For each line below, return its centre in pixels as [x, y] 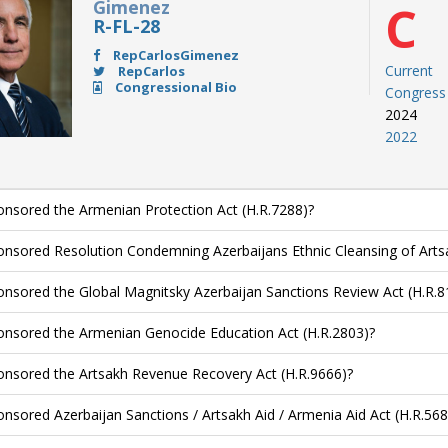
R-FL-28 [126, 26]
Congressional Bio [174, 87]
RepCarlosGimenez [174, 55]
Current [409, 70]
